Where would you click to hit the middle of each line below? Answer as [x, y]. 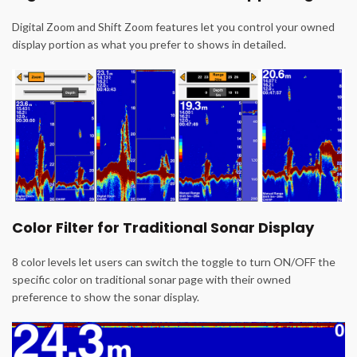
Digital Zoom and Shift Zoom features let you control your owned [173, 27]
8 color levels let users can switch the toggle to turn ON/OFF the [174, 261]
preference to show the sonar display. [106, 296]
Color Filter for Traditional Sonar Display [163, 227]
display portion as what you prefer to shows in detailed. [149, 45]
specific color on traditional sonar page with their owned [151, 279]
